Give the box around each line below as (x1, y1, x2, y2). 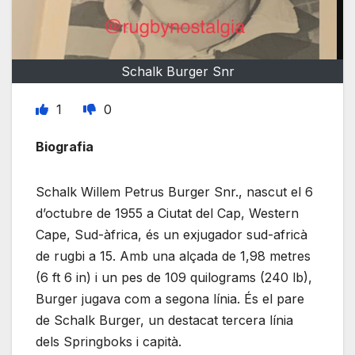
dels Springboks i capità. (36, 333, 181, 349)
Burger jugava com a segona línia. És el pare (36, 290, 304, 307)
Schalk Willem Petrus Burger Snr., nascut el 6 (36, 183, 313, 200)
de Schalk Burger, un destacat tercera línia (36, 311, 293, 328)
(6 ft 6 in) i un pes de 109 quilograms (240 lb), (36, 269, 312, 285)
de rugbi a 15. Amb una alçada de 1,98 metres (36, 247, 311, 264)
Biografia (36, 138, 94, 155)
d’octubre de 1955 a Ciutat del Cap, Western (36, 204, 299, 221)
